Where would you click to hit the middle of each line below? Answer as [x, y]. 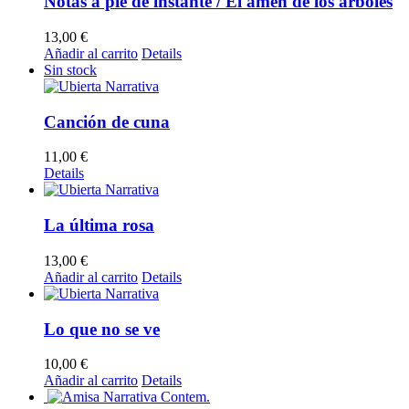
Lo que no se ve [102, 329]
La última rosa [99, 225]
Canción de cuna [107, 121]
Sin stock [70, 70]
